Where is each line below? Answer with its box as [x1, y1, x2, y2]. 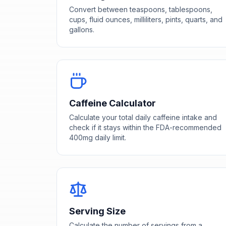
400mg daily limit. [69, 133, 126, 142]
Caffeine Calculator [69, 97, 156, 108]
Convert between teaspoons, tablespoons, [69, 5, 212, 14]
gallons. [69, 25, 94, 34]
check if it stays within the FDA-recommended [69, 123, 221, 132]
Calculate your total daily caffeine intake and [69, 112, 217, 122]
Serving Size [69, 205, 126, 216]
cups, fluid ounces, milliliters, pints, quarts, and [69, 15, 222, 24]
